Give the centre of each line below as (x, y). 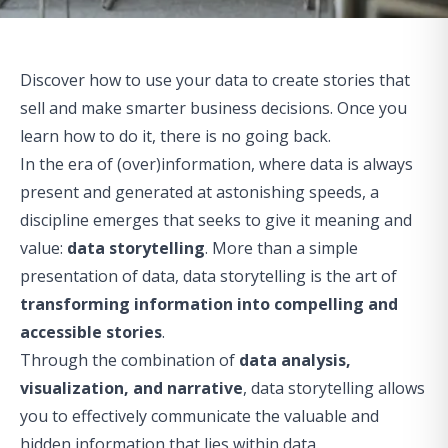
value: (43, 248)
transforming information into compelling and (209, 304)
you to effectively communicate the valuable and (199, 416)
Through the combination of (129, 360)
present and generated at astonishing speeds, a (199, 192)
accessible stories (91, 332)
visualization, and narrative (131, 388)
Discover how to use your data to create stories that (215, 80)
